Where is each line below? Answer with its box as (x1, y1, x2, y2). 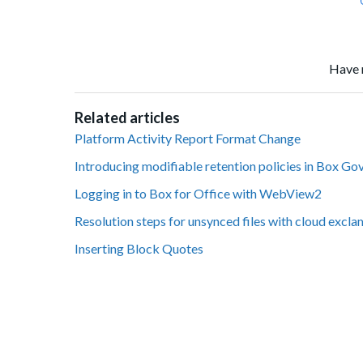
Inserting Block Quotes (75, 241, 203, 257)
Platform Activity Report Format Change (75, 130, 301, 147)
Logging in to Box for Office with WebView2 (75, 186, 322, 202)
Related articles (75, 109, 180, 127)
